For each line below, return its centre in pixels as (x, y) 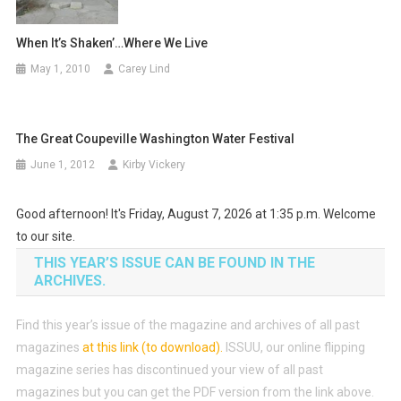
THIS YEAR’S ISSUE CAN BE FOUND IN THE (174, 263)
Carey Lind (145, 69)
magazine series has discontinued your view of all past (169, 370)
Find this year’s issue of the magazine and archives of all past (188, 325)
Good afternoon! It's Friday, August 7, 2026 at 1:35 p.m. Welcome (196, 214)
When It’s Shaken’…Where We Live (112, 43)
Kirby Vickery (154, 165)
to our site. (45, 237)
